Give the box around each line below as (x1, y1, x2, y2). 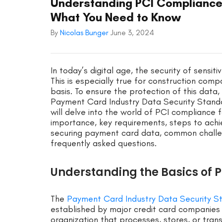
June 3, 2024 (111, 28, 154, 38)
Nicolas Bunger (60, 28, 111, 38)
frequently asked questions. (51, 138, 157, 149)
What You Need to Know (51, 10, 181, 25)
